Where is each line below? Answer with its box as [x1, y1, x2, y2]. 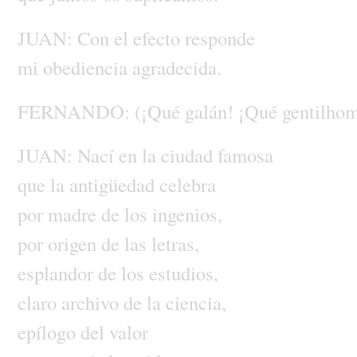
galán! [184, 97, 238, 124]
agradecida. [131, 53, 222, 80]
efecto [132, 24, 185, 51]
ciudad [160, 141, 218, 168]
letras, [151, 229, 199, 257]
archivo [61, 288, 124, 316]
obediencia [42, 53, 132, 80]
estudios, [148, 259, 218, 286]
